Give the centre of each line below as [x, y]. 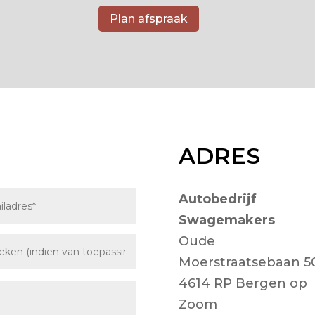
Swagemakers [226, 220]
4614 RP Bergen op [243, 283]
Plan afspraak [149, 18]
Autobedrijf [217, 199]
